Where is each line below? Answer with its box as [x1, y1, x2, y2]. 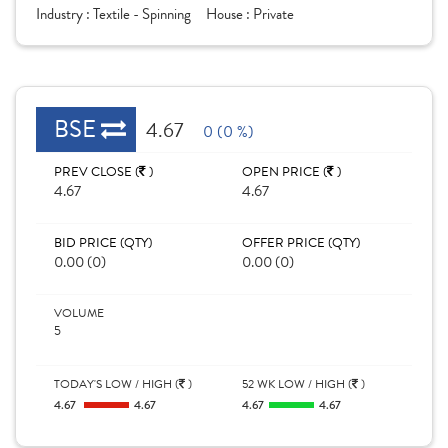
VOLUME [54, 304, 104, 322]
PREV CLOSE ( [54, 162, 139, 182]
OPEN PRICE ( [242, 162, 327, 182]
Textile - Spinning [93, 3, 191, 25]
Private [253, 3, 294, 25]
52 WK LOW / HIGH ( [242, 375, 352, 393]
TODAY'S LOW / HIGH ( [54, 375, 179, 393]
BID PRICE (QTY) [54, 233, 152, 253]
